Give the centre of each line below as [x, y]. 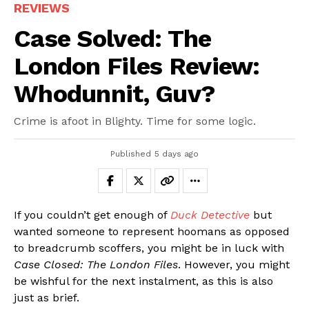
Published [131, 153]
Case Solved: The [113, 38]
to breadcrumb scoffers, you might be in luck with [149, 248]
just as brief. [47, 297]
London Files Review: [137, 66]
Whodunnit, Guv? [115, 93]
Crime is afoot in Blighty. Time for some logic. [135, 121]
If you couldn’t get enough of [92, 215]
